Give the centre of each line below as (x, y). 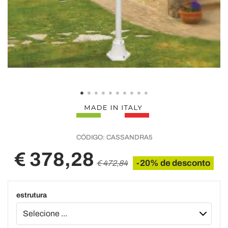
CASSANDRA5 (128, 137)
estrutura (32, 195)
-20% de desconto (173, 163)
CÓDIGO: (90, 137)
